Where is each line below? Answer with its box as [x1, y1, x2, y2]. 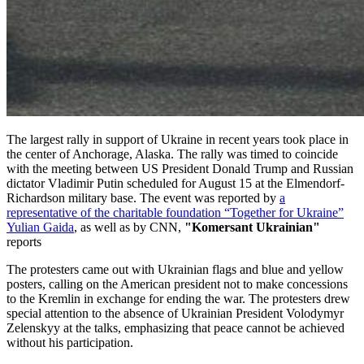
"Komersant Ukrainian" [184, 219, 320, 234]
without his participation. [6, 335, 133, 349]
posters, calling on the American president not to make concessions [6, 276, 348, 291]
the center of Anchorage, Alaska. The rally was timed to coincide [6, 146, 338, 161]
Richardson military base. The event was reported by [6, 190, 279, 205]
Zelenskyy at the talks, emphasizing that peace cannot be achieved [6, 320, 344, 335]
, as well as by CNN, [74, 219, 184, 234]
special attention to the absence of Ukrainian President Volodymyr [6, 305, 344, 320]
